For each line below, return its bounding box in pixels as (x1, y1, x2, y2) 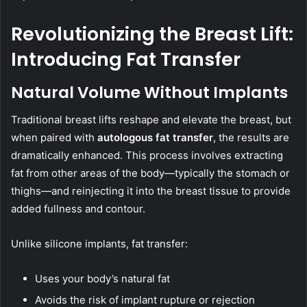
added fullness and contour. (11, 202, 145, 216)
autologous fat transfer (97, 131, 213, 145)
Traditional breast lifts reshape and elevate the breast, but (11, 113, 291, 127)
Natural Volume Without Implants (11, 81, 288, 103)
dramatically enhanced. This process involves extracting (11, 149, 283, 162)
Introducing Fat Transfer (11, 47, 241, 73)
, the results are (213, 131, 289, 145)
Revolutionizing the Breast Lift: (11, 21, 293, 47)
